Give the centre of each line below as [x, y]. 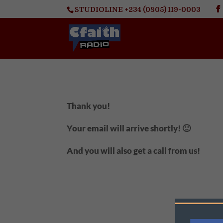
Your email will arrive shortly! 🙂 [129, 128]
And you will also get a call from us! [134, 150]
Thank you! [89, 106]
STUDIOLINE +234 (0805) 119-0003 [138, 9]
